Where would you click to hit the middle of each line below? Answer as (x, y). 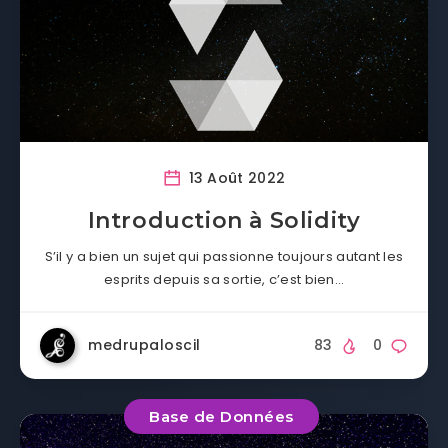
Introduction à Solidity (224, 221)
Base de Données (221, 416)
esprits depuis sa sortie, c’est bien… (224, 280)
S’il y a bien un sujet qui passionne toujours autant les (224, 257)
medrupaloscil (144, 345)
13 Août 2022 (235, 178)
